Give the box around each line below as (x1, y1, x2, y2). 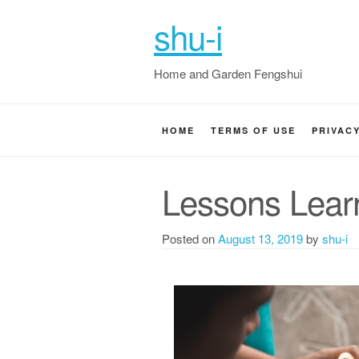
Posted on (162, 230, 218, 247)
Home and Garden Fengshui (154, 65, 302, 82)
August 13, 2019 (218, 230, 303, 247)
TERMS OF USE (211, 124, 296, 136)
